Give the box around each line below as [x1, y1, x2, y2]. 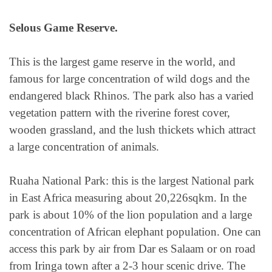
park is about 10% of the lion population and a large [9, 208, 252, 222]
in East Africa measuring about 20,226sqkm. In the [9, 191, 246, 205]
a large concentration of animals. [9, 140, 159, 153]
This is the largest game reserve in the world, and [9, 55, 236, 68]
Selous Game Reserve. [9, 21, 118, 34]
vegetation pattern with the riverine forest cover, [9, 106, 230, 119]
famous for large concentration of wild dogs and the [9, 72, 250, 85]
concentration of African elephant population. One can [9, 225, 261, 239]
